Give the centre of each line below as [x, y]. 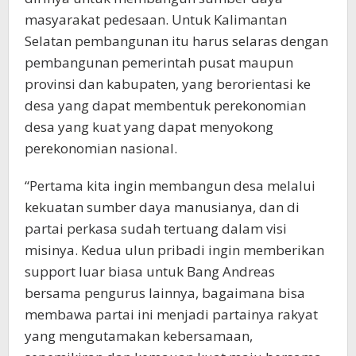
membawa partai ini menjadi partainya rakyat [171, 314]
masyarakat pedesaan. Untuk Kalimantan [156, 19]
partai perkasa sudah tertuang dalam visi [156, 228]
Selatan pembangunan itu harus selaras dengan [176, 41]
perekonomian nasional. [101, 148]
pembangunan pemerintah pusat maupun [159, 62]
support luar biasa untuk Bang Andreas [150, 271]
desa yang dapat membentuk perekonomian [165, 105]
